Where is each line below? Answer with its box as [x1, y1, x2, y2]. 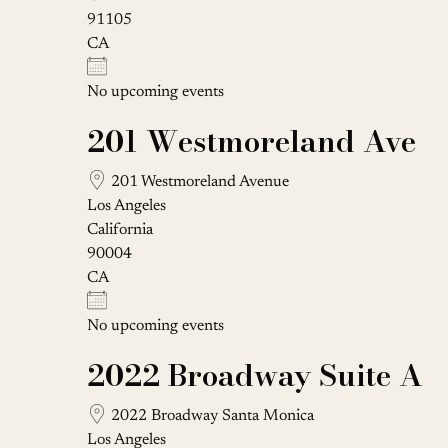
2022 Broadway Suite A [87, 351, 423, 398]
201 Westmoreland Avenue [107, 173, 289, 190]
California [87, 221, 153, 238]
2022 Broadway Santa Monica [107, 407, 314, 424]
